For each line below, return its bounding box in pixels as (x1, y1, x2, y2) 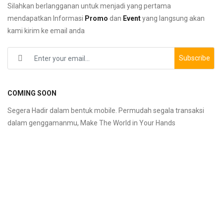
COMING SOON (7, 89, 56, 97)
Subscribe (178, 54, 210, 62)
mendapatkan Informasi (7, 14, 85, 22)
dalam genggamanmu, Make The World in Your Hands (7, 118, 175, 127)
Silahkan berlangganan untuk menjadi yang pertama (7, 1, 171, 10)
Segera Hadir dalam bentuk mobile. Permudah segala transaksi (7, 106, 204, 114)
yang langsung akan (141, 14, 205, 22)
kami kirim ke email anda (7, 26, 85, 35)
